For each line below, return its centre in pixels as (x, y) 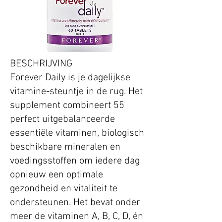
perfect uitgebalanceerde (62, 120)
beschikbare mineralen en (65, 147)
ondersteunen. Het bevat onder (75, 203)
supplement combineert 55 (67, 106)
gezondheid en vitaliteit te (64, 189)
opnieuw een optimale (56, 175)
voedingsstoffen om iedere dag (75, 161)
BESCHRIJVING (41, 64)
